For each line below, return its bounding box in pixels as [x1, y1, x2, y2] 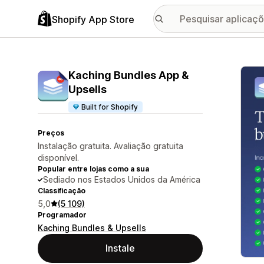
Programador [38, 210, 87, 219]
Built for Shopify [81, 103, 138, 111]
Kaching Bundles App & [68, 69, 189, 81]
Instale [105, 242, 135, 254]
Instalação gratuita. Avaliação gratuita [38, 141, 183, 151]
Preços [38, 128, 64, 137]
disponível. [38, 153, 79, 163]
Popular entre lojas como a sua [38, 164, 149, 173]
